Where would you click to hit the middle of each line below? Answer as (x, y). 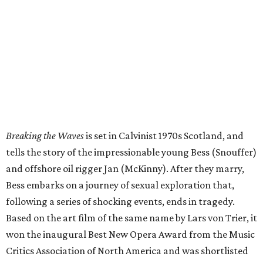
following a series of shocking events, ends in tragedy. (120, 202)
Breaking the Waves (45, 136)
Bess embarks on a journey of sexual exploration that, (120, 185)
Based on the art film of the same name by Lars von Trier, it (131, 218)
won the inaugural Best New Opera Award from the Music (130, 235)
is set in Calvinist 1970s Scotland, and (164, 136)
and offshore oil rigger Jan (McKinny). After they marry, (125, 169)
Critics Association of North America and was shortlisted (127, 251)
